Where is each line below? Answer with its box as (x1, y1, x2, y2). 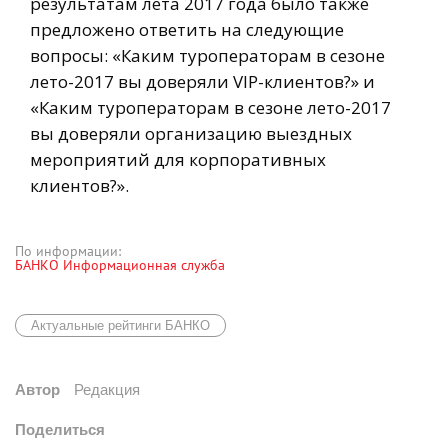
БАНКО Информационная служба (15, 255, 225, 274)
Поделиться (15, 420, 105, 438)
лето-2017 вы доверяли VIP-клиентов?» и (30, 69, 375, 93)
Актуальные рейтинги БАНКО (31, 317, 210, 333)
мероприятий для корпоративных (30, 147, 326, 171)
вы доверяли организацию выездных (30, 121, 352, 145)
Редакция (74, 380, 140, 398)
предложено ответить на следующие (30, 17, 344, 41)
